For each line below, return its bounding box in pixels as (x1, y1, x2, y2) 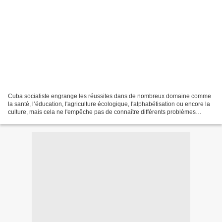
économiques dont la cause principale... (8, 116, 115, 123)
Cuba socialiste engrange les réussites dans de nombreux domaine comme (8, 92, 211, 100)
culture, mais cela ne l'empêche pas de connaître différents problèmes (8, 108, 196, 115)
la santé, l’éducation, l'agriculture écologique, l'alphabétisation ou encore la (8, 100, 210, 108)
